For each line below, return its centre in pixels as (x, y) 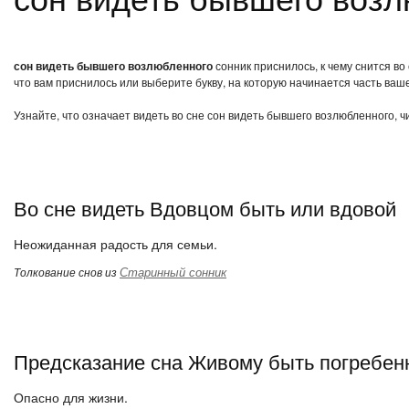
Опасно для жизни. (71, 397)
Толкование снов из (67, 272)
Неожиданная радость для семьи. (115, 244)
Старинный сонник (173, 272)
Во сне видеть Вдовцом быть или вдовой (205, 208)
